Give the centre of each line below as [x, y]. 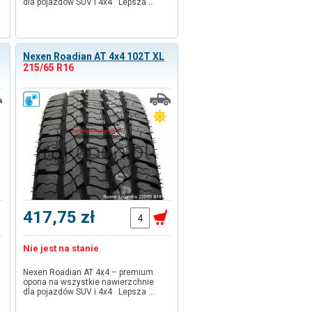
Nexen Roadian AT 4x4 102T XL [94, 56]
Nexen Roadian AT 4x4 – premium [88, 272]
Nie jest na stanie [61, 248]
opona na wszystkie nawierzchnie [88, 282]
